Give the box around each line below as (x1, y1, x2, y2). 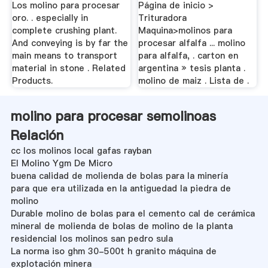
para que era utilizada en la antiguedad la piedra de (10, 182, 231, 194)
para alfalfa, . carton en (138, 50, 239, 62)
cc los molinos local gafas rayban (10, 144, 151, 157)
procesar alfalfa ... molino (138, 37, 246, 50)
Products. (11, 75, 53, 87)
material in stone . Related (11, 62, 126, 75)
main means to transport (11, 50, 117, 62)
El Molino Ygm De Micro (10, 157, 112, 169)
